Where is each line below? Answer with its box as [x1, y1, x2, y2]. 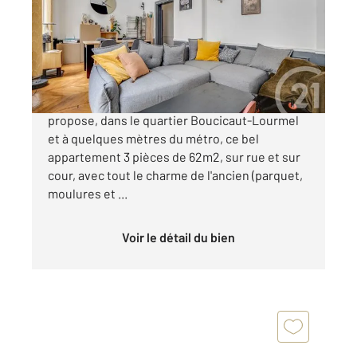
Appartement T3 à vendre [58, 18, 226, 37]
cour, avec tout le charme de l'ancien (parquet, [48, 167, 303, 182]
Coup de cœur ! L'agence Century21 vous [48, 93, 273, 109]
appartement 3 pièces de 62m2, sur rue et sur [48, 148, 300, 164]
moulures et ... [48, 185, 127, 201]
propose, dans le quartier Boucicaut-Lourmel [48, 112, 299, 127]
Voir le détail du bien [129, 229, 235, 245]
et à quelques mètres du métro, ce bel [48, 130, 259, 146]
